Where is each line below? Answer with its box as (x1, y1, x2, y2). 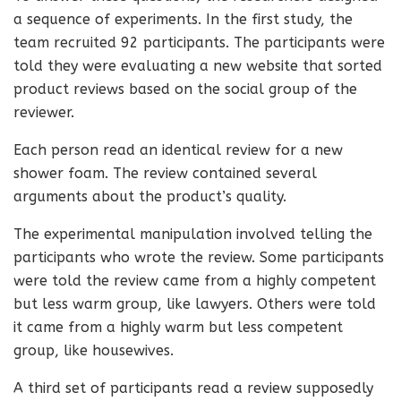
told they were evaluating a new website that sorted (13, 57, 382, 74)
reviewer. (13, 104, 74, 121)
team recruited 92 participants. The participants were (13, 34, 385, 51)
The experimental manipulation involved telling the (13, 226, 372, 243)
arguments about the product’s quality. (13, 188, 286, 205)
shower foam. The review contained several (13, 165, 317, 182)
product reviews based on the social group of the (13, 81, 357, 98)
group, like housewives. (13, 342, 174, 359)
